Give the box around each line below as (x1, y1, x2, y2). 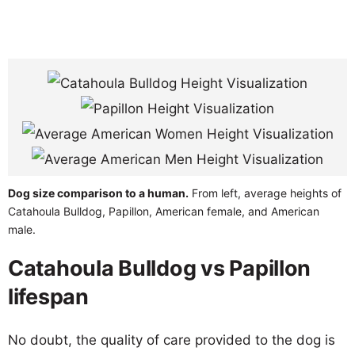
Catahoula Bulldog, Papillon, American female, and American (8, 204, 319, 218)
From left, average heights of (189, 185, 342, 200)
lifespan (8, 283, 89, 310)
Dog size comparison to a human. (8, 185, 189, 200)
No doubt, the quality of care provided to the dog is (8, 331, 335, 348)
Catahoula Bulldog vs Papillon (8, 254, 311, 281)
